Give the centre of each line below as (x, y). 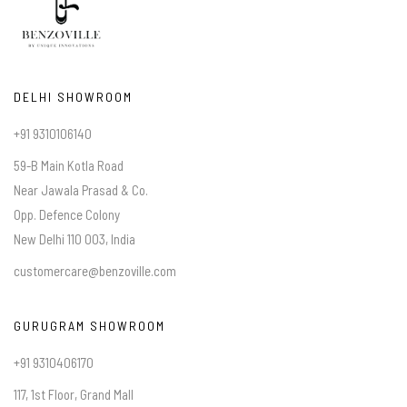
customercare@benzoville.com (95, 271)
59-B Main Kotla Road (69, 166)
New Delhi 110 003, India (74, 239)
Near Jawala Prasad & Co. (81, 190)
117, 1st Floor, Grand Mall (74, 395)
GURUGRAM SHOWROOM (89, 326)
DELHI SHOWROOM (73, 97)
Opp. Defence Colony (67, 215)
